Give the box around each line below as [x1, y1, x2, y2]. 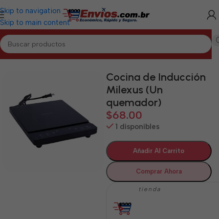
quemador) [106, 96, 162, 109]
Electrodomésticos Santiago [60, 51, 155, 60]
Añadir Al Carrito [133, 147, 185, 154]
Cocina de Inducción [106, 70, 206, 84]
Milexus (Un [106, 83, 163, 96]
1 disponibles [115, 122, 159, 131]
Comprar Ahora [135, 168, 182, 175]
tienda [138, 186, 163, 193]
